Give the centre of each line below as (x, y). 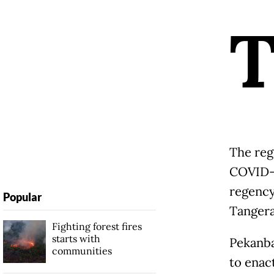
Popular (22, 197)
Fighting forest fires (97, 227)
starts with (76, 239)
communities (82, 251)
